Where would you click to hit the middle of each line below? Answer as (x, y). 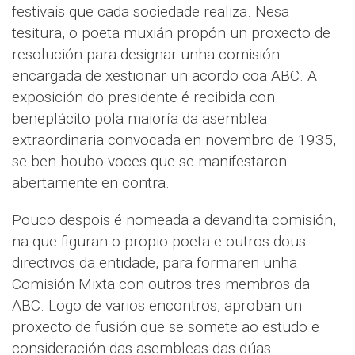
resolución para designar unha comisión (146, 55)
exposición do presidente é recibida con (143, 97)
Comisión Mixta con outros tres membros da (161, 284)
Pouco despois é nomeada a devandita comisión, (174, 220)
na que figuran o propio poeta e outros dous (159, 242)
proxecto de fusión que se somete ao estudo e (166, 327)
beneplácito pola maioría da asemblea (139, 119)
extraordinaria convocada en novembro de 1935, (174, 140)
